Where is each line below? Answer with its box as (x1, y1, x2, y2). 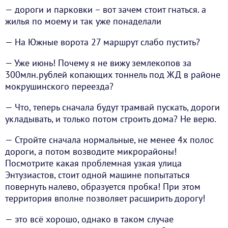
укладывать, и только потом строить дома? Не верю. (5, 113, 216, 125)
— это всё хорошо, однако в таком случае (5, 213, 174, 225)
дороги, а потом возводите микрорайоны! (5, 146, 177, 158)
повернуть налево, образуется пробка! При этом (5, 181, 201, 193)
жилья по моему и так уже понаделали (5, 15, 161, 27)
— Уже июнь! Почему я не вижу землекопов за (5, 57, 191, 69)
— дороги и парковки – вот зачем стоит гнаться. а (5, 4, 206, 16)
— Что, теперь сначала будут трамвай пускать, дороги (5, 101, 220, 113)
